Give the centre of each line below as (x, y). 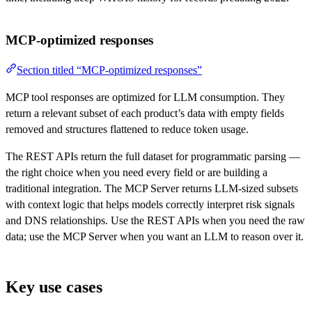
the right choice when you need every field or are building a (136, 173)
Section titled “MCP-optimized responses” (109, 70)
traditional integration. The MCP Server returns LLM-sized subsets (152, 189)
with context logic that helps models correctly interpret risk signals (150, 205)
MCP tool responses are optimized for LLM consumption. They (145, 97)
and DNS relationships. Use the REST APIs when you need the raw (155, 221)
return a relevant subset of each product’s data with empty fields (145, 114)
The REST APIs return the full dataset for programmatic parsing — (153, 157)
